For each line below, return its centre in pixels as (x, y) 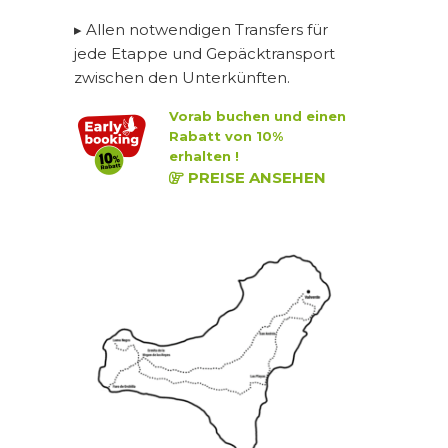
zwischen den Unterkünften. (182, 77)
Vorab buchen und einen (257, 116)
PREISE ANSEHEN (255, 177)
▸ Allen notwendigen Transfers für (201, 29)
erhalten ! (204, 156)
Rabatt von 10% (226, 136)
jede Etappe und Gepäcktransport (204, 53)
